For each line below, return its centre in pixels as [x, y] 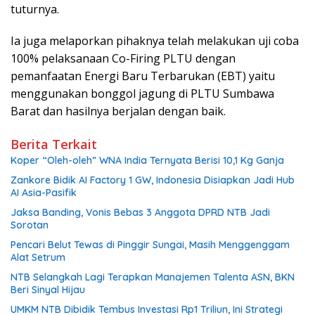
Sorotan [30, 225]
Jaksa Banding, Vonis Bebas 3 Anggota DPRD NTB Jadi [140, 213]
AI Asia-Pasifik [44, 193]
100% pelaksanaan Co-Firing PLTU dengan [123, 59]
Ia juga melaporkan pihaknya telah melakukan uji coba [155, 41]
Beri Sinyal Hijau [48, 290]
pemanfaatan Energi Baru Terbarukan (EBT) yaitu [143, 76]
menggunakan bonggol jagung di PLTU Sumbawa [142, 94]
